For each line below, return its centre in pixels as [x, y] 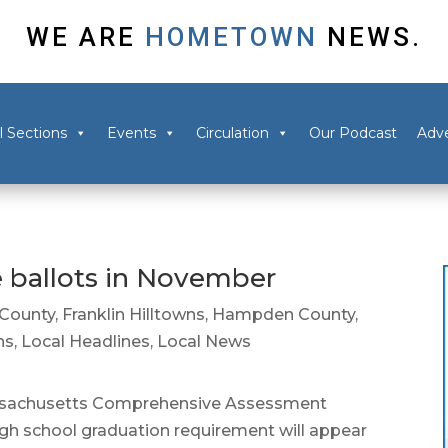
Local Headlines [86, 341]
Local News [204, 341]
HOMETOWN [231, 36]
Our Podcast [352, 133]
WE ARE [81, 36]
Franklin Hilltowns [134, 314]
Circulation [232, 133]
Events [131, 133]
